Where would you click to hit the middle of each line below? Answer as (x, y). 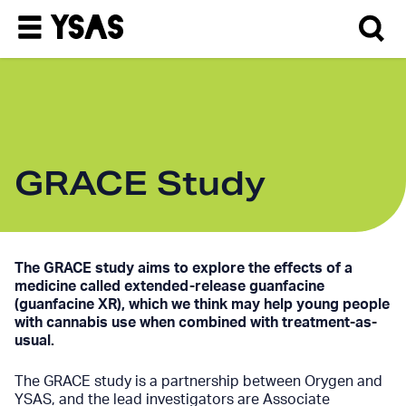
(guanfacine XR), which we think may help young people (202, 304)
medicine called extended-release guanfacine (169, 286)
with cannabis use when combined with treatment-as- (196, 323)
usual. (34, 341)
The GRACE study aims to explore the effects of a (184, 268)
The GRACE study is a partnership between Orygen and (198, 382)
